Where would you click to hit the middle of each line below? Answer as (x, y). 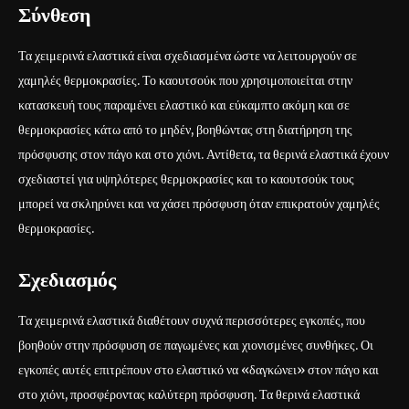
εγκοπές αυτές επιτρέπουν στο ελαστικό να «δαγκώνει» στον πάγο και (199, 369)
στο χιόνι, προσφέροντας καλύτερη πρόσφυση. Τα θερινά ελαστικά (189, 394)
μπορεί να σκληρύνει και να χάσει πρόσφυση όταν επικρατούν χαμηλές (199, 203)
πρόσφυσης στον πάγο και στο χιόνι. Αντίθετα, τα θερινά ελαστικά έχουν (204, 154)
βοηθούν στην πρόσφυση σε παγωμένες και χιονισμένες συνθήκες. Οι (196, 345)
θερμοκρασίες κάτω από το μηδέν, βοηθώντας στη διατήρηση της (185, 129)
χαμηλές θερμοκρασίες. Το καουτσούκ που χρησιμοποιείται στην (185, 80)
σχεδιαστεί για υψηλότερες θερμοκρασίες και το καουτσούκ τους (186, 178)
